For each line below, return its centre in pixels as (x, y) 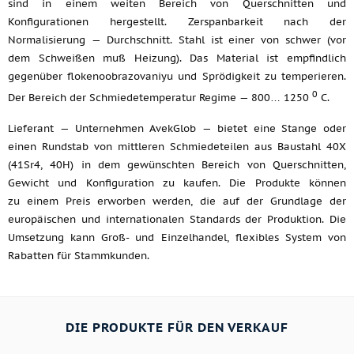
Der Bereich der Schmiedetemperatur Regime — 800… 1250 (160, 98)
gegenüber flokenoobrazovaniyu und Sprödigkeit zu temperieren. (177, 77)
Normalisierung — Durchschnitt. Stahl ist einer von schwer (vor (177, 40)
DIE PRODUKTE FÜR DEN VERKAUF (177, 327)
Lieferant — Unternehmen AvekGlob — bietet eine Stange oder (177, 128)
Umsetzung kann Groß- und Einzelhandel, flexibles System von (177, 237)
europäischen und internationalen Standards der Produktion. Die (177, 219)
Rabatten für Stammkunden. (79, 255)
